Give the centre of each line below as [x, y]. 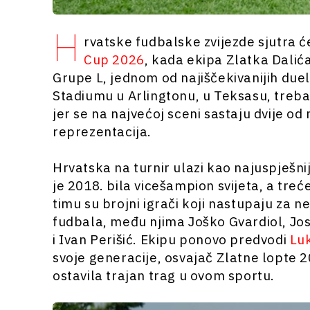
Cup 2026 [114, 59]
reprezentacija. [102, 131]
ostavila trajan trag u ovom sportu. [164, 275]
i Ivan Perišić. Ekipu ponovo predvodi [171, 239]
